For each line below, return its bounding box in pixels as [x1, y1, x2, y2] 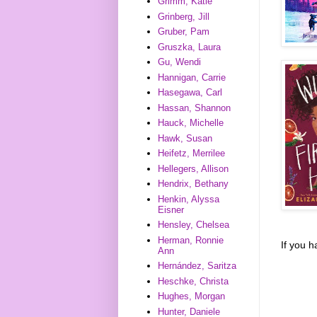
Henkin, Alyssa [158, 193, 220, 204]
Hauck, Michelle [158, 117, 224, 129]
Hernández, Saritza [158, 260, 237, 272]
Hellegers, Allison [158, 163, 229, 174]
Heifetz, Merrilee [158, 148, 226, 159]
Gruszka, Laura [158, 41, 221, 52]
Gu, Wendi [158, 57, 202, 68]
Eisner [158, 204, 185, 215]
